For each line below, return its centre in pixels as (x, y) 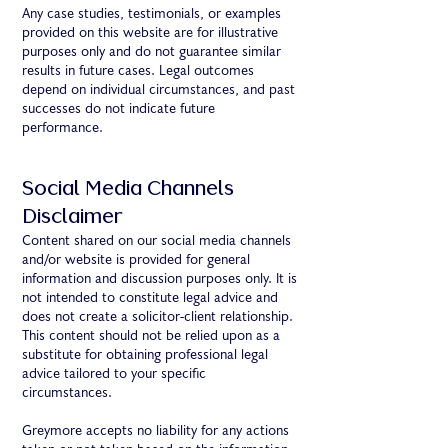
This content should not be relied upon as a (151, 336)
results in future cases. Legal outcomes (138, 71)
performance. (62, 128)
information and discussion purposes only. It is (159, 279)
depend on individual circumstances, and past (158, 90)
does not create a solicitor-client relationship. (157, 317)
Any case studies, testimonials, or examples (151, 14)
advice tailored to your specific (114, 374)
